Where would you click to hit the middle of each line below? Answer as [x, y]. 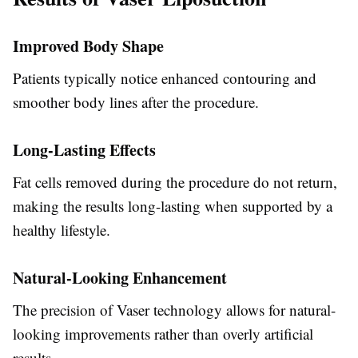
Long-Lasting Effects [84, 150]
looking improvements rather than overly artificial [163, 334]
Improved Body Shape [88, 46]
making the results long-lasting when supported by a [173, 206]
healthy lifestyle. [62, 230]
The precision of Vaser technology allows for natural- [174, 310]
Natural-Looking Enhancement [120, 278]
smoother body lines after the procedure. [136, 102]
